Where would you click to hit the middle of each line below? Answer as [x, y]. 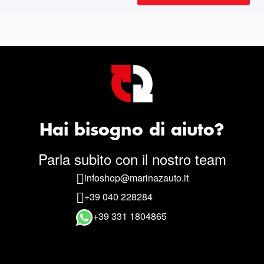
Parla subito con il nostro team [132, 159]
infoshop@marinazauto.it [136, 177]
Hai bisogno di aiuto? [132, 131]
